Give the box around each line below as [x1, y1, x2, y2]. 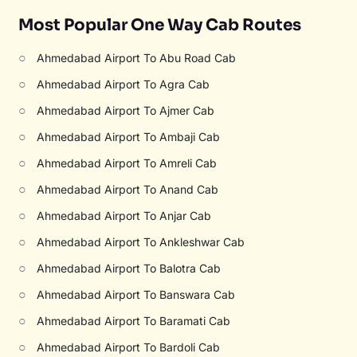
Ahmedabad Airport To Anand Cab [37, 182, 219, 196]
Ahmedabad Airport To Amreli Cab [37, 156, 218, 170]
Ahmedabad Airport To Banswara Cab [37, 288, 236, 301]
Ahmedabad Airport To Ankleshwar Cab [37, 235, 245, 249]
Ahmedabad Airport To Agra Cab [37, 77, 210, 91]
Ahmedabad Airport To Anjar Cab [37, 209, 212, 222]
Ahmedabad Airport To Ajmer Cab [37, 104, 215, 117]
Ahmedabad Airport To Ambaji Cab [37, 130, 221, 143]
